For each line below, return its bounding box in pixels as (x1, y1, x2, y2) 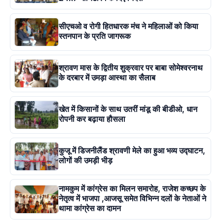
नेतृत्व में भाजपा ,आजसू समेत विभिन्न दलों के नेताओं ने (59, 193, 206, 204)
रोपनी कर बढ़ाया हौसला (59, 114, 125, 124)
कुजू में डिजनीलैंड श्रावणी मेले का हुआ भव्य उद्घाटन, (59, 146, 205, 156)
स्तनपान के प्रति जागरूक (59, 31, 131, 41)
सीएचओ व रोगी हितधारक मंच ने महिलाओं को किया (59, 21, 198, 32)
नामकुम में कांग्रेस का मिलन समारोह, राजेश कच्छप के (59, 184, 206, 194)
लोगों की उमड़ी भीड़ (59, 155, 112, 166)
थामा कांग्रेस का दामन (59, 203, 121, 214)
